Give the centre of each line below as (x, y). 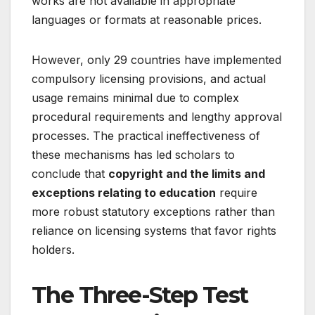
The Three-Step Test (140, 295)
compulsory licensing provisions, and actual (149, 79)
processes (59, 136)
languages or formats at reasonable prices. (147, 20)
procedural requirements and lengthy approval (157, 117)
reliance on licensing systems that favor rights (154, 231)
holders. (53, 250)
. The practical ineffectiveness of (173, 136)
